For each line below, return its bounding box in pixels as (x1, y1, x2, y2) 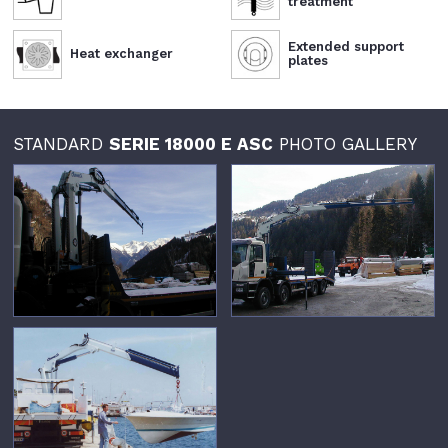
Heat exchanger (70, 46, 174, 62)
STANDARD (13, 133, 110, 154)
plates (287, 53, 328, 69)
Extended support (287, 39, 404, 55)
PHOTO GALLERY (273, 133, 418, 154)
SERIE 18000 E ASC (109, 133, 274, 154)
